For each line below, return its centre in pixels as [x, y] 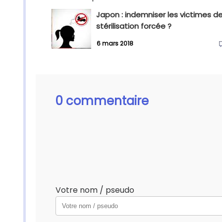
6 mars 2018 [115, 44]
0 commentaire [102, 101]
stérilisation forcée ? [134, 26]
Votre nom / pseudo [95, 190]
